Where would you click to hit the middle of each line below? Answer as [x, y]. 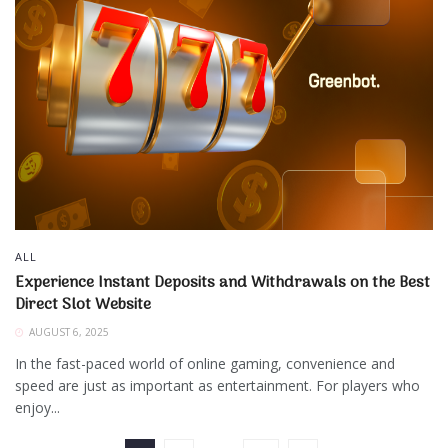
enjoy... [37, 408]
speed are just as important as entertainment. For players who [217, 386]
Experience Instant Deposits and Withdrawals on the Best [222, 283]
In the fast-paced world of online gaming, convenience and [205, 364]
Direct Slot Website [83, 305]
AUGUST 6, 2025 [67, 332]
